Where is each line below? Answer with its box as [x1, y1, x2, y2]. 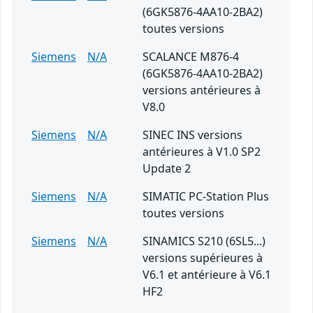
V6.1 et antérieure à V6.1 [143, 267, 271, 283]
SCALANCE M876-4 [143, 49, 239, 65]
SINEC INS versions [143, 127, 242, 143]
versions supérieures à [143, 250, 263, 266]
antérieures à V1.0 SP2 [143, 144, 261, 160]
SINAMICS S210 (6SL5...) [143, 233, 265, 249]
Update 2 [143, 161, 191, 177]
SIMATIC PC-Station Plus [143, 189, 269, 205]
